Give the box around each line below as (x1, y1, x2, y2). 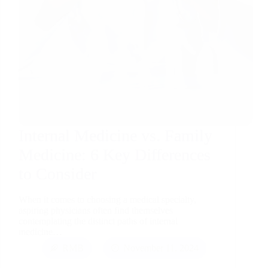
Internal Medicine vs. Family (19, 126, 212, 145)
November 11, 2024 (123, 243, 199, 254)
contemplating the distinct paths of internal (19, 216, 178, 227)
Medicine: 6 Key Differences (19, 145, 211, 164)
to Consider (19, 164, 96, 183)
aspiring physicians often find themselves (19, 205, 173, 216)
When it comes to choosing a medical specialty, (19, 194, 196, 205)
